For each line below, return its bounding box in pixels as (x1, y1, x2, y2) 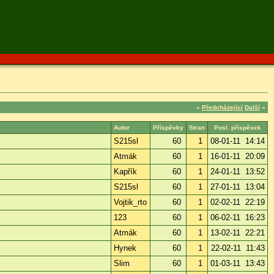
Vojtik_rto (114, 197, 147, 207)
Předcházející (202, 103, 243, 111)
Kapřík (114, 166, 137, 176)
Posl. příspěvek (214, 124, 261, 131)
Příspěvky (153, 124, 183, 131)
